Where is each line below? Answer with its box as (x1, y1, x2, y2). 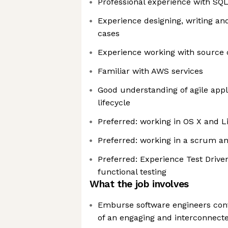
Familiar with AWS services (98, 66, 203, 76)
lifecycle (98, 98, 130, 107)
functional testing (98, 167, 166, 177)
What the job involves (90, 178, 189, 190)
